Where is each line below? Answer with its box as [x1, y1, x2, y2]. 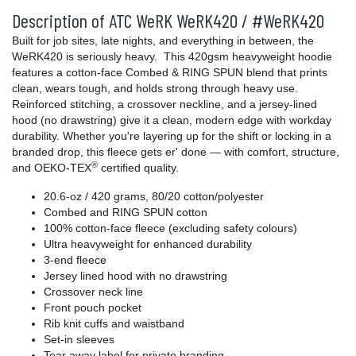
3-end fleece [44, 253, 106, 267]
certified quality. [101, 161, 179, 175]
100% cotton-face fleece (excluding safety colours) [44, 222, 297, 235]
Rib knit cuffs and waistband [44, 317, 184, 331]
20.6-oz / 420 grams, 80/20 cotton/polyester [44, 190, 264, 203]
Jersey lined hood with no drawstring [44, 269, 227, 283]
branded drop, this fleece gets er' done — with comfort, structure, [12, 145, 339, 159]
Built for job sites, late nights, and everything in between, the [12, 34, 314, 48]
